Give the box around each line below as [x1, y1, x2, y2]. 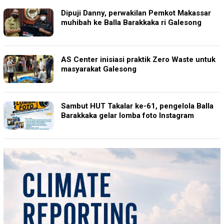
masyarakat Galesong [61, 64, 136, 74]
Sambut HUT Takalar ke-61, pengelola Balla [61, 101, 213, 111]
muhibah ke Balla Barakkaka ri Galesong [61, 18, 201, 27]
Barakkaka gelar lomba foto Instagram [61, 111, 194, 120]
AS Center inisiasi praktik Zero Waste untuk [61, 55, 215, 64]
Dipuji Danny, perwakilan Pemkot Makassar [61, 8, 211, 18]
